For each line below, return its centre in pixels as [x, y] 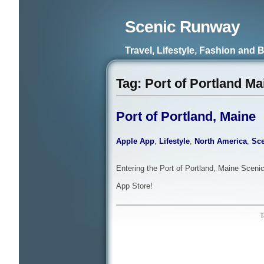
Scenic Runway [182, 27]
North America [221, 141]
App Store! [134, 186]
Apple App [135, 141]
